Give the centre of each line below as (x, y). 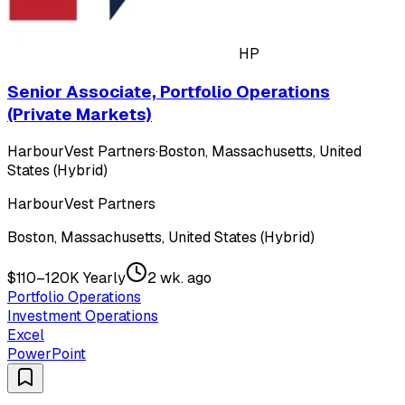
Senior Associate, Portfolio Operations (169, 91)
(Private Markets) (80, 114)
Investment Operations (83, 316)
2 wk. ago (179, 278)
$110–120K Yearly (66, 278)
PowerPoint (47, 354)
